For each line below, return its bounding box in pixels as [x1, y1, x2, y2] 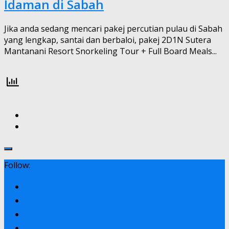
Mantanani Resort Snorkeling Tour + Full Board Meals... [4, 45, 217, 57]
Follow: [4, 159, 30, 171]
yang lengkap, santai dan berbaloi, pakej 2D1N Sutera [4, 34, 211, 45]
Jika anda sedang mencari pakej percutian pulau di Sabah [4, 22, 222, 34]
